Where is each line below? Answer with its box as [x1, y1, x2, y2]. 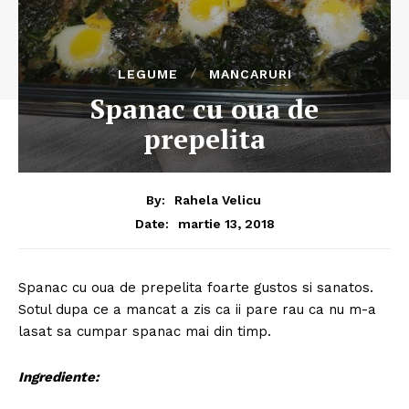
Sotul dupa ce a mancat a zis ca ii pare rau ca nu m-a [18, 300, 376, 318]
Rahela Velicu [173, 192, 261, 207]
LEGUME [117, 66, 178, 81]
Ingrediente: [18, 368, 103, 385]
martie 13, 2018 [177, 215, 275, 231]
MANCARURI [208, 66, 292, 81]
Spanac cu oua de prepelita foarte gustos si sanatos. [18, 278, 373, 296]
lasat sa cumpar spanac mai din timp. [18, 322, 271, 340]
